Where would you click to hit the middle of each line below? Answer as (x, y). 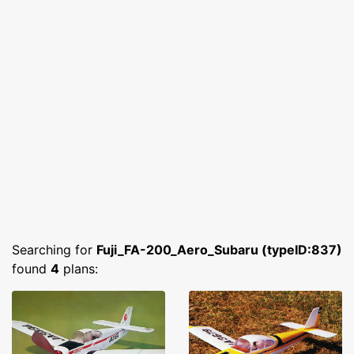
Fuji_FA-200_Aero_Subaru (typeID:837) (219, 250)
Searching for (54, 250)
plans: (79, 269)
